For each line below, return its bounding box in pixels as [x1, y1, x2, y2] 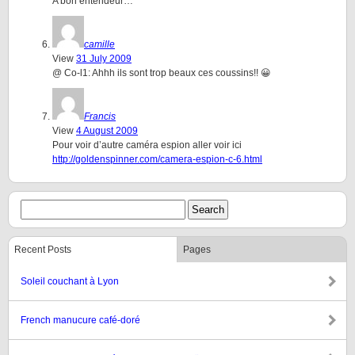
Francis [84, 111, 116, 122]
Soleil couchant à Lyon [21, 276, 119, 287]
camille [84, 39, 115, 50]
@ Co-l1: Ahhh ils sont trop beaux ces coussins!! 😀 [52, 67, 271, 78]
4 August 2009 [76, 125, 138, 136]
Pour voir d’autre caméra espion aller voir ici [52, 139, 242, 151]
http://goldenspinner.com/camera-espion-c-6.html [52, 154, 262, 165]
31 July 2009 [76, 53, 132, 64]
